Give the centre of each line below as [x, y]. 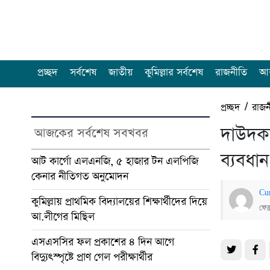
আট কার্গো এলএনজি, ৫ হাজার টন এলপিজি [115, 161]
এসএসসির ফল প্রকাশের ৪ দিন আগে [103, 242]
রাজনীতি [231, 73]
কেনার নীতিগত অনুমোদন [80, 176]
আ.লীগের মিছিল [63, 217]
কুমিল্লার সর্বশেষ [174, 73]
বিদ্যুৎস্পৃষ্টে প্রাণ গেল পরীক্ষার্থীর [92, 257]
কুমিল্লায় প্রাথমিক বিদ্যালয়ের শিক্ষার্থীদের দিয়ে [119, 202]
